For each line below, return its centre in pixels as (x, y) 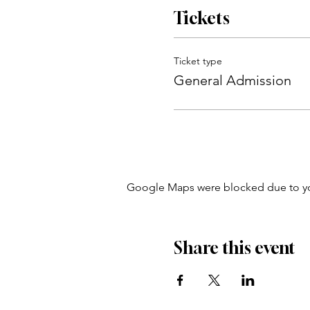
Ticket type (198, 61)
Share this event (234, 248)
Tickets (201, 18)
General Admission (232, 81)
